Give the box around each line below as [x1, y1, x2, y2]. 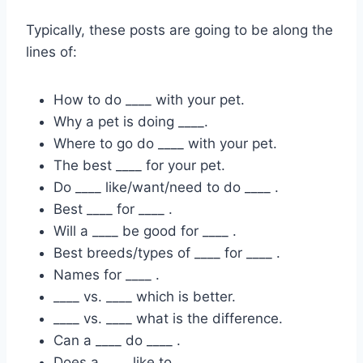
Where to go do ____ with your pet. [53, 135, 277, 152]
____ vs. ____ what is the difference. [53, 310, 283, 327]
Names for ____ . [53, 266, 160, 283]
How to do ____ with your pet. [53, 91, 245, 108]
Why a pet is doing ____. [53, 113, 208, 130]
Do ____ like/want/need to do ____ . [53, 178, 279, 195]
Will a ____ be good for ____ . [53, 222, 237, 239]
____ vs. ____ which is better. [53, 288, 236, 305]
